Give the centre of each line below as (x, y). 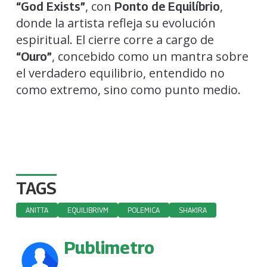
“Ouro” (34, 56)
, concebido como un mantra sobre (150, 56)
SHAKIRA (193, 210)
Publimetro (109, 247)
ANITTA (37, 210)
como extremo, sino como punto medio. (128, 89)
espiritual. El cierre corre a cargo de (115, 39)
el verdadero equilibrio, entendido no (120, 73)
